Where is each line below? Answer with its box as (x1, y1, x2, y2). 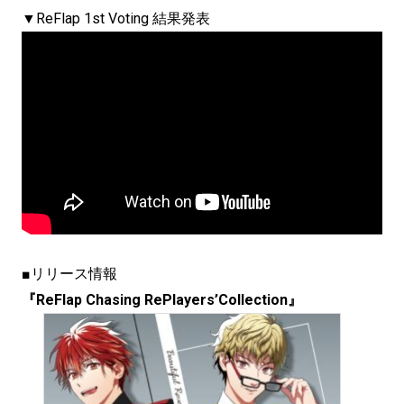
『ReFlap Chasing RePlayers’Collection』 (22, 291, 302, 309)
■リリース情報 (22, 265, 117, 283)
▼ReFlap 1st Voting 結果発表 (22, 10, 210, 28)
